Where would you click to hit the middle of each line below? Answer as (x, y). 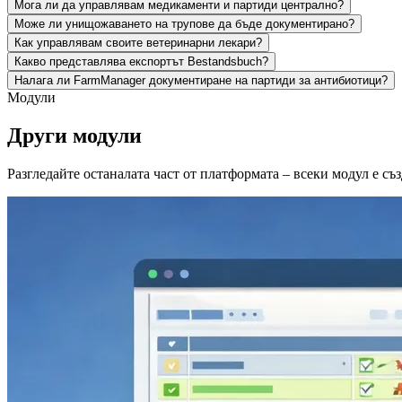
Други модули (74, 135)
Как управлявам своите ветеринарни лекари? (138, 42)
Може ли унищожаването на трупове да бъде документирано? (184, 23)
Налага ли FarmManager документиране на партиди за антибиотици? (201, 80)
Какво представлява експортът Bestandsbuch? (141, 61)
